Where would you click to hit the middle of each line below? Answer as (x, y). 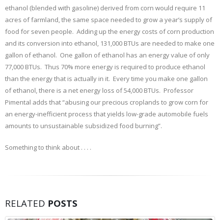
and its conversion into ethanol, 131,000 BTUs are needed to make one (110, 43)
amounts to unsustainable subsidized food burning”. (83, 125)
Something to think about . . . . (48, 147)
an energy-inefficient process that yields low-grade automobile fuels (107, 114)
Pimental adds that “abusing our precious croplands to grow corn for (107, 102)
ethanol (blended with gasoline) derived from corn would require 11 (105, 8)
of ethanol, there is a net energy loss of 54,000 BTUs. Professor (99, 90)
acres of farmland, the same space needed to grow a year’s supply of (109, 19)
